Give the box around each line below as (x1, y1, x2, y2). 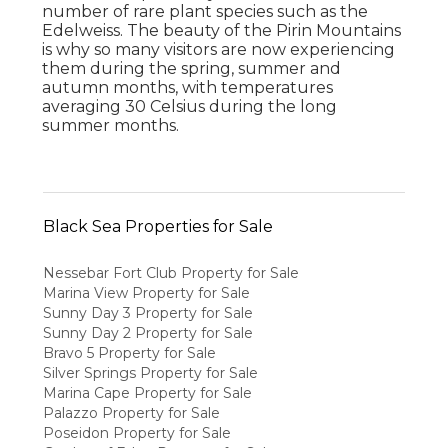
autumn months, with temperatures (42, 77, 334, 97)
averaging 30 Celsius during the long (42, 96, 338, 116)
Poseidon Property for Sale (42, 424, 231, 443)
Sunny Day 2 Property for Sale (42, 324, 253, 343)
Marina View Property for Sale (42, 284, 250, 303)
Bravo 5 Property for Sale (42, 344, 216, 363)
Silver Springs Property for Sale (42, 364, 258, 383)
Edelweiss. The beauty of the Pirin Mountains (42, 20, 402, 40)
